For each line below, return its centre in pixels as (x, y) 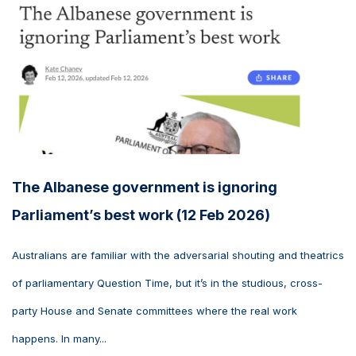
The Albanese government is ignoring (145, 187)
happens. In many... (59, 338)
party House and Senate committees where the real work (155, 310)
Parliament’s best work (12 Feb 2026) (141, 215)
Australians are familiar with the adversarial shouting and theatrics (178, 255)
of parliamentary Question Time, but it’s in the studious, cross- (167, 282)
